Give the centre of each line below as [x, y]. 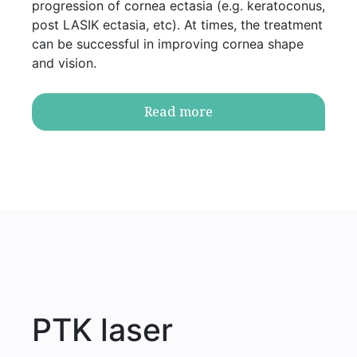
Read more [178, 112]
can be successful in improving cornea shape [167, 43]
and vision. [64, 63]
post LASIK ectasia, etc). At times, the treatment [177, 24]
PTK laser [102, 329]
